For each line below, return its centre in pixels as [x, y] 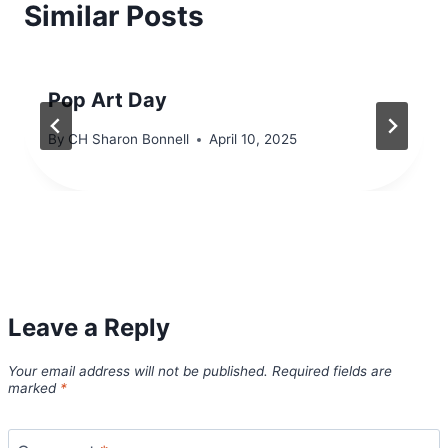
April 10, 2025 [253, 139]
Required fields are [332, 371]
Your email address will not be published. [138, 371]
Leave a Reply [89, 327]
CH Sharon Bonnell [129, 139]
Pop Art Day [107, 100]
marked [34, 388]
